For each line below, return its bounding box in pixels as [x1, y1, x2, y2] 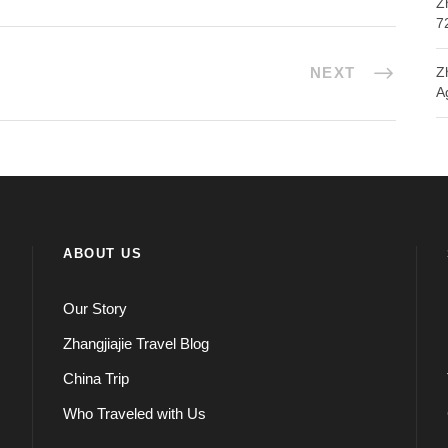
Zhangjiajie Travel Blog [63, 335, 210, 353]
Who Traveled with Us [63, 405, 207, 423]
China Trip [63, 370, 130, 388]
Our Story [63, 300, 128, 318]
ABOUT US [63, 246, 143, 262]
